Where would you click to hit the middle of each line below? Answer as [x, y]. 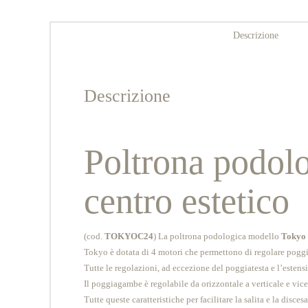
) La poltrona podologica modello [217, 236]
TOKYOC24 [128, 236]
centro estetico [186, 201]
